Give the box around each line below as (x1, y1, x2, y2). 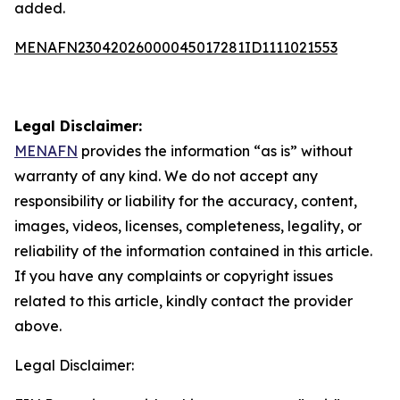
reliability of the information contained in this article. (14, 242, 372, 260)
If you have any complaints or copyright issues (14, 267, 333, 285)
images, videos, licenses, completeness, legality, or (14, 217, 362, 235)
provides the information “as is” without (78, 142, 353, 160)
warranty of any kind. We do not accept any (14, 167, 318, 185)
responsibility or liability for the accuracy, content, (14, 192, 357, 210)
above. (14, 317, 62, 335)
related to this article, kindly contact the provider (14, 292, 353, 310)
